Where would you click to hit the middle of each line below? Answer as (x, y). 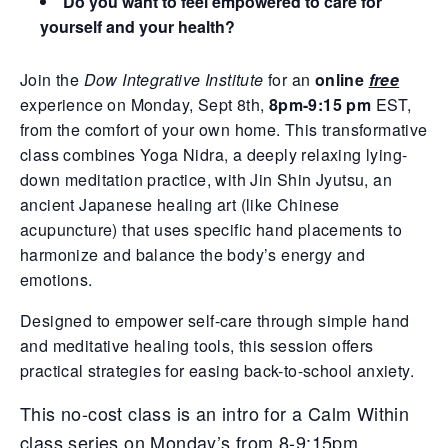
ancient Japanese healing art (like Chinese (180, 204)
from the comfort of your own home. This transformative (224, 129)
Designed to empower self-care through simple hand (215, 320)
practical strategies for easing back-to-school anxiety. (217, 370)
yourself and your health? (137, 26)
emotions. (56, 279)
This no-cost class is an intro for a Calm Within (215, 412)
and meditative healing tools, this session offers (197, 345)
